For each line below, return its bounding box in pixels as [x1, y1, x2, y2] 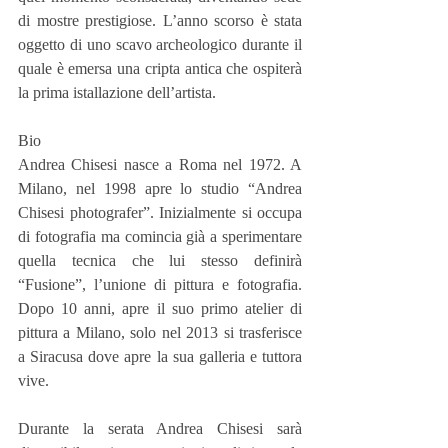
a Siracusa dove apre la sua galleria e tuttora [18, 348, 302, 365]
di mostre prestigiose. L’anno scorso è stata [18, 12, 302, 29]
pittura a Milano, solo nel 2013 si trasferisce [18, 324, 302, 341]
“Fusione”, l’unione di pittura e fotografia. [18, 276, 302, 293]
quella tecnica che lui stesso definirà [18, 252, 302, 269]
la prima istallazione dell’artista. [18, 84, 216, 101]
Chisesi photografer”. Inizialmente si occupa [18, 204, 302, 221]
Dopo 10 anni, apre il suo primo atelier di [18, 300, 302, 317]
